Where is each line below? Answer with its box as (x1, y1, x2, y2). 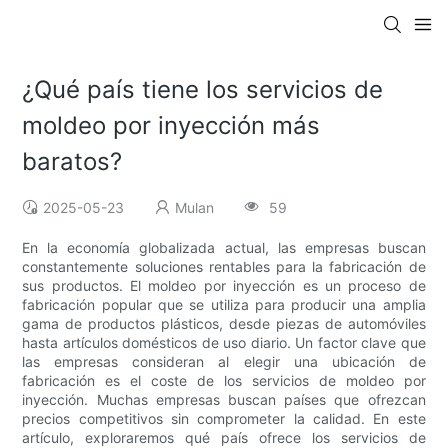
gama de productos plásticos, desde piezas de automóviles (22, 315, 426, 333)
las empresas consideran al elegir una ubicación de (22, 353, 426, 371)
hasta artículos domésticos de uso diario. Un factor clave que (22, 334, 426, 352)
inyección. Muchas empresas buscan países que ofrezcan (22, 391, 426, 409)
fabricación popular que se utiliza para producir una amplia (22, 296, 426, 314)
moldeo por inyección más (22, 111, 321, 141)
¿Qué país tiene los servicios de (22, 75, 384, 105)
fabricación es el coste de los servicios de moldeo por (22, 372, 426, 390)
